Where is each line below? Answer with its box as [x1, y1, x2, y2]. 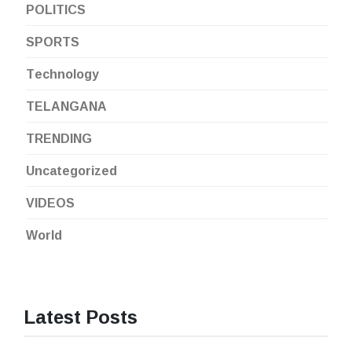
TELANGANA [26, 94, 107, 119]
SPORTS [26, 30, 79, 54]
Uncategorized [26, 159, 117, 183]
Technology [26, 62, 99, 86]
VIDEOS [26, 191, 75, 215]
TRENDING [26, 126, 92, 151]
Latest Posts [24, 299, 137, 335]
